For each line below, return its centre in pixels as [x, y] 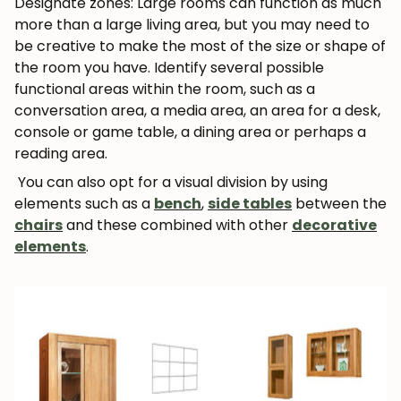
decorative [334, 225]
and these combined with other [177, 225]
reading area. [61, 153]
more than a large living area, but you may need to [192, 24]
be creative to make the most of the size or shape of [200, 46]
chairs [38, 225]
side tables [250, 203]
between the [339, 203]
